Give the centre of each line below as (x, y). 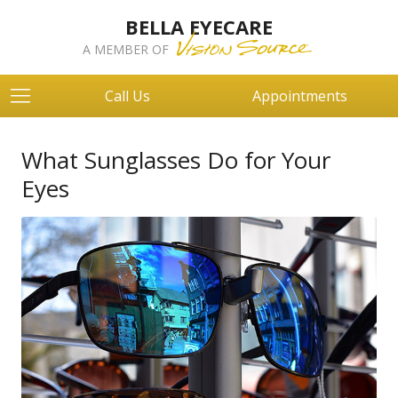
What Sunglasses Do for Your (176, 160)
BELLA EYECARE (199, 27)
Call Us (127, 96)
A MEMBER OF (127, 49)
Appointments (300, 96)
